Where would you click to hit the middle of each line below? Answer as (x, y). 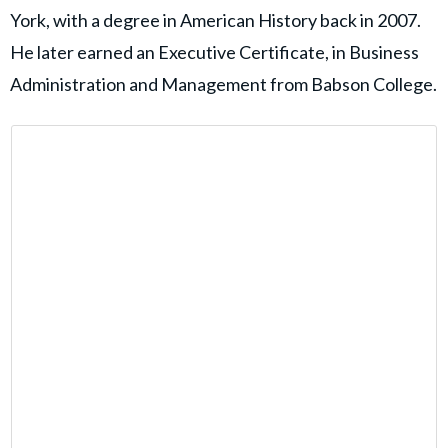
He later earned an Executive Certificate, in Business (214, 51)
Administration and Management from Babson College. (223, 83)
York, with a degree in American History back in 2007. (215, 19)
